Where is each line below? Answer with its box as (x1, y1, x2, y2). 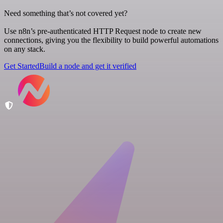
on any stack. (4, 44, 45, 53)
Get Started (4, 61, 39, 70)
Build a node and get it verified (39, 61, 136, 70)
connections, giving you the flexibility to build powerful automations (4, 35, 219, 44)
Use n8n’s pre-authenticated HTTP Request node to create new (4, 26, 202, 35)
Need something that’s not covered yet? (4, 8, 127, 17)
